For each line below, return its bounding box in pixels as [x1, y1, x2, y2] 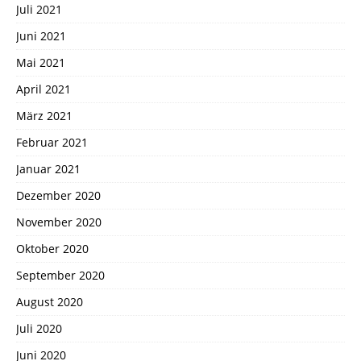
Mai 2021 [16, 54, 65, 70]
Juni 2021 [16, 27, 66, 44]
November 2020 [16, 214, 102, 230]
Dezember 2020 [16, 187, 101, 203]
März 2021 [16, 107, 73, 123]
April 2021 [16, 81, 71, 97]
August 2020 [16, 293, 83, 309]
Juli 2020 [16, 320, 62, 336]
